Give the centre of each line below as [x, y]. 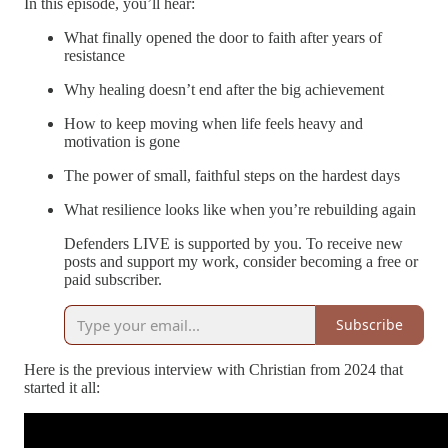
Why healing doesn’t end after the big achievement [224, 89]
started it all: [62, 387]
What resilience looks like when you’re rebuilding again [240, 209]
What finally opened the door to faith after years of [223, 37]
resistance [94, 55]
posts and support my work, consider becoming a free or [241, 261]
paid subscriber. [113, 279]
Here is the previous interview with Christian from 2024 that [213, 369]
